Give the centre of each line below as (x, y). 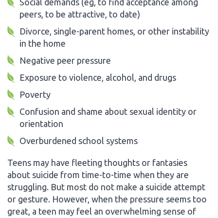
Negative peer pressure (65, 60)
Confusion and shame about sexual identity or (108, 111)
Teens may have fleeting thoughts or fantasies (97, 162)
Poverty (35, 94)
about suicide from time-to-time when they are (98, 174)
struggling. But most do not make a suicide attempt (106, 187)
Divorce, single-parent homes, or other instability (114, 31)
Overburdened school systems (79, 140)
